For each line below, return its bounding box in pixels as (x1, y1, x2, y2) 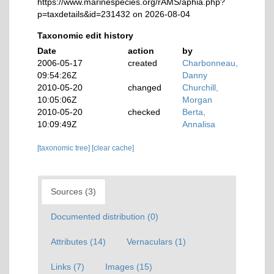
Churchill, (182, 83, 219, 92)
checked (128, 107, 161, 117)
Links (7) (51, 262, 84, 272)
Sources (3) (51, 187, 96, 196)
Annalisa (182, 119, 216, 129)
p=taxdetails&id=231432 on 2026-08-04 (37, 9, 190, 19)
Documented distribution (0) (51, 212, 158, 221)
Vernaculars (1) (127, 237, 186, 246)
